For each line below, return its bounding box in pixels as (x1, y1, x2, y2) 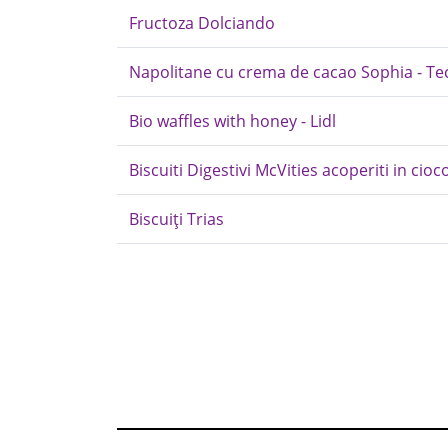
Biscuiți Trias (129, 208, 224, 230)
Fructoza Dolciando (129, 12, 275, 34)
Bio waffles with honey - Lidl (129, 110, 336, 132)
